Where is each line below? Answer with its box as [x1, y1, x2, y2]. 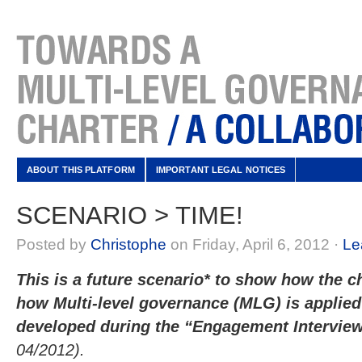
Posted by [16, 236, 90, 253]
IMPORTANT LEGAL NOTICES [155, 165, 286, 175]
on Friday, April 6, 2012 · [166, 236, 343, 253]
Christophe [90, 236, 166, 253]
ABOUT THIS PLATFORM [27, 165, 135, 175]
